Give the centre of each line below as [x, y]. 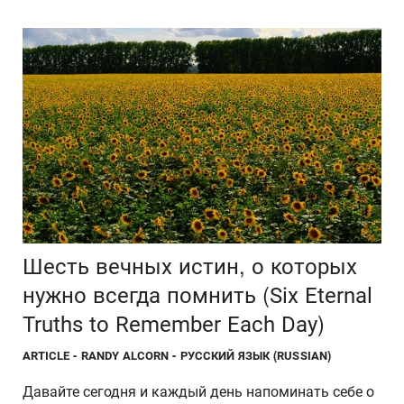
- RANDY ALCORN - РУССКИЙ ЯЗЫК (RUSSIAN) [202, 355]
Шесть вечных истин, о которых [190, 266]
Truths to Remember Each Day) [174, 324]
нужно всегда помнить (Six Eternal [197, 295]
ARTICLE [46, 355]
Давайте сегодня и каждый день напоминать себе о [198, 391]
